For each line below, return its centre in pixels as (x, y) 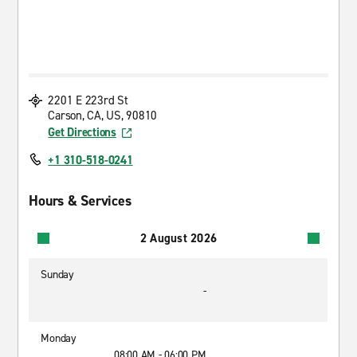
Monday (59, 338)
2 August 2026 (178, 238)
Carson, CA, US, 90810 (103, 116)
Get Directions (82, 132)
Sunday (57, 275)
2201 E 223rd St (88, 100)
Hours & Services (80, 201)
